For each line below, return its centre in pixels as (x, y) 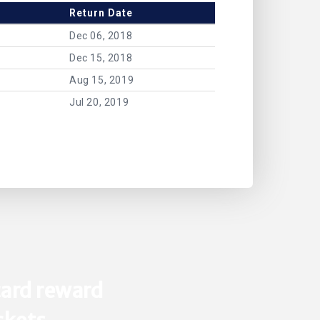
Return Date (101, 13)
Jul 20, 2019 (99, 102)
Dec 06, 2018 (101, 36)
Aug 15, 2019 (102, 80)
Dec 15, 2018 (101, 58)
